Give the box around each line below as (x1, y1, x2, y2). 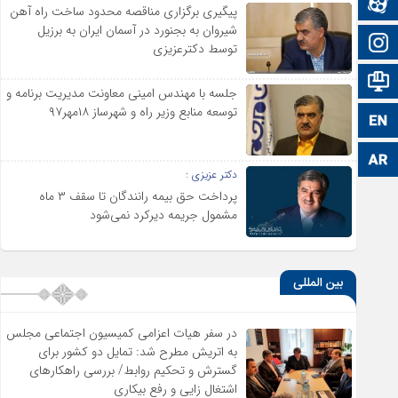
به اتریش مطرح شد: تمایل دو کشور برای (38, 342, 238, 362)
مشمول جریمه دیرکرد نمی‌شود (90, 204, 238, 225)
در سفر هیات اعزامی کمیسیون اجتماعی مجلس (6, 323, 238, 343)
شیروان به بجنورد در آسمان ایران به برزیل (37, 20, 238, 40)
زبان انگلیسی (298, 110, 358, 131)
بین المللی (293, 273, 343, 294)
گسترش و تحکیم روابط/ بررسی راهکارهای (29, 361, 238, 380)
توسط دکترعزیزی (153, 38, 238, 59)
